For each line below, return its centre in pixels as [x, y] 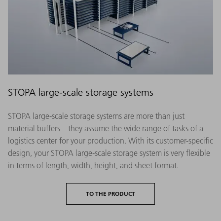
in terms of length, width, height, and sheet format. [93, 165]
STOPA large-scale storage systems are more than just [96, 116]
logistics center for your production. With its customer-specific [110, 140]
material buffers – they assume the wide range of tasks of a [106, 128]
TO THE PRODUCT [110, 193]
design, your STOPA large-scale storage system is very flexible [109, 153]
